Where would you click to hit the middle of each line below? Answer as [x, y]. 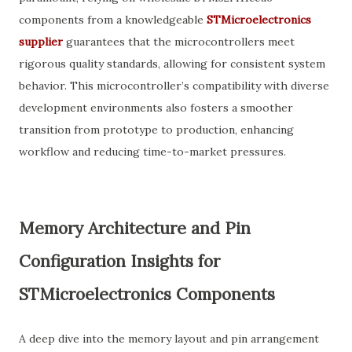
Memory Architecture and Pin [135, 228]
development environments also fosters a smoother [156, 108]
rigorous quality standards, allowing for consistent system [172, 64]
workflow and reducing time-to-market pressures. [152, 152]
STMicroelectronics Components [147, 294]
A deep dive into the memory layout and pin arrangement [169, 339]
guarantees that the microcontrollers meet [179, 42]
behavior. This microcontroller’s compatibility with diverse [174, 86]
